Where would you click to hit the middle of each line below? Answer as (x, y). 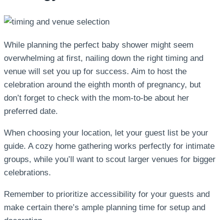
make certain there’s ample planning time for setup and (105, 207)
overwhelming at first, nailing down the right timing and (104, 58)
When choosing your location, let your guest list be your (106, 133)
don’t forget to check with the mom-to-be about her (96, 98)
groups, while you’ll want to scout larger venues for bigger (110, 159)
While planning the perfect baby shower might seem (99, 45)
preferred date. (31, 111)
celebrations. (27, 172)
